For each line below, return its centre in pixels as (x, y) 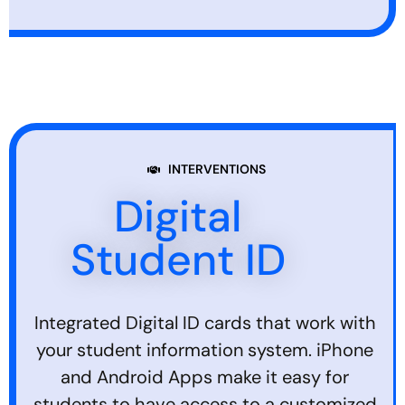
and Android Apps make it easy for (205, 377)
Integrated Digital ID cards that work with (205, 323)
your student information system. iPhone (205, 350)
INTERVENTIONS (217, 170)
